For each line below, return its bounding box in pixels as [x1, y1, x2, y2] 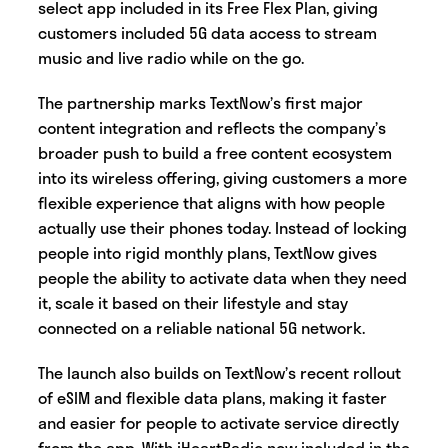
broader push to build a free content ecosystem [38, 140, 392, 166]
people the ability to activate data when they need [38, 265, 407, 291]
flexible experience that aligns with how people [38, 190, 385, 216]
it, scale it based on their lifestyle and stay [38, 290, 348, 316]
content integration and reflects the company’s [38, 115, 386, 141]
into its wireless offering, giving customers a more [38, 165, 407, 191]
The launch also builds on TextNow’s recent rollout [38, 360, 401, 386]
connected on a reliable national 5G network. [38, 315, 369, 341]
